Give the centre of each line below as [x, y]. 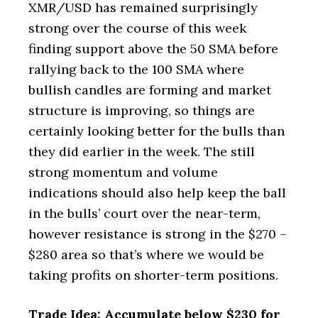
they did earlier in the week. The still [142, 152]
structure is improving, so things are [142, 110]
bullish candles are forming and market [150, 90]
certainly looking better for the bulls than [157, 131]
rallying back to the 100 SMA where [136, 69]
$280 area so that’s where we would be [146, 254]
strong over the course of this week [137, 28]
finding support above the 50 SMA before [153, 49]
